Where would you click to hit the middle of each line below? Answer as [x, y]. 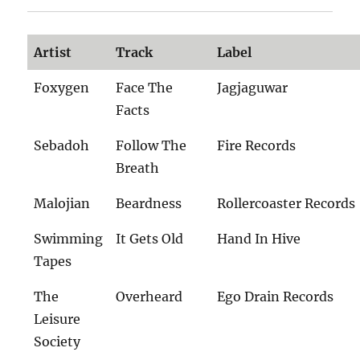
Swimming [69, 239]
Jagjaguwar [253, 88]
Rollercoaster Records [286, 203]
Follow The [151, 145]
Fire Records [257, 145]
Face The [145, 88]
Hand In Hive [259, 239]
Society [57, 342]
